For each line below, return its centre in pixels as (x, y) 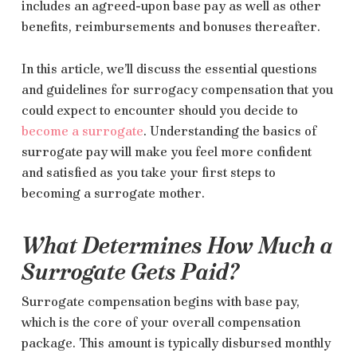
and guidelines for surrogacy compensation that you (177, 89)
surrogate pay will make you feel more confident (166, 151)
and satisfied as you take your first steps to (148, 172)
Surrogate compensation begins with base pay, (160, 301)
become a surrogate (82, 131)
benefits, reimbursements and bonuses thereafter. (172, 26)
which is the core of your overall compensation (161, 322)
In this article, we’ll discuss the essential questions (169, 69)
